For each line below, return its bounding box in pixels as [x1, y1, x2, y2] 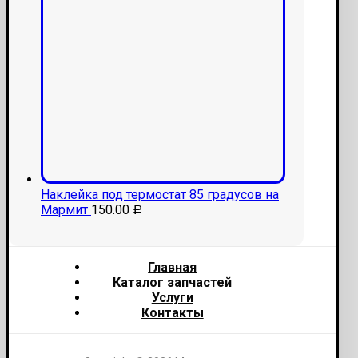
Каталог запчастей [113, 275, 233, 291]
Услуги [151, 290, 193, 306]
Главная [148, 260, 197, 276]
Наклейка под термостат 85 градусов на [41, 187, 279, 203]
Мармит [41, 202, 88, 218]
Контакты [141, 305, 204, 321]
